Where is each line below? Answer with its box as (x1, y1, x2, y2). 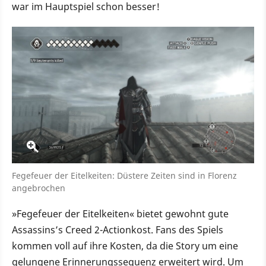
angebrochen (12, 182, 65, 194)
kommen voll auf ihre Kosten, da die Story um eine (12, 239, 238, 252)
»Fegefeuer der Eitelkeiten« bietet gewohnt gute (12, 207, 229, 220)
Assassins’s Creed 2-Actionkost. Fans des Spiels (12, 223, 223, 236)
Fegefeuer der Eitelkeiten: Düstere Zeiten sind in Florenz (12, 169, 237, 181)
